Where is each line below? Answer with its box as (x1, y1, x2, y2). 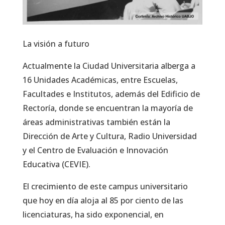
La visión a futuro (22, 38, 89, 50)
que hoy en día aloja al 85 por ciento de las (22, 195, 183, 206)
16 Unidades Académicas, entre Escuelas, (22, 74, 178, 86)
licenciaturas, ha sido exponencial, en (22, 209, 164, 220)
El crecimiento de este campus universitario (22, 181, 188, 192)
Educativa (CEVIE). (22, 159, 90, 170)
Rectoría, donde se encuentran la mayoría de (22, 102, 193, 114)
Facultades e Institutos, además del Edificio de (22, 88, 200, 100)
